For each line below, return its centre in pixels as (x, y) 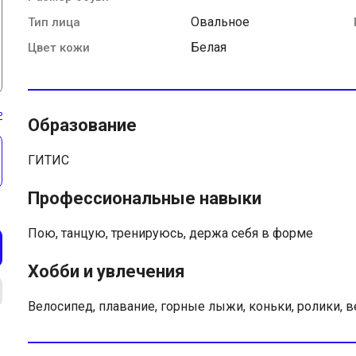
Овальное (220, 21)
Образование (82, 125)
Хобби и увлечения (106, 271)
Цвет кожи (59, 47)
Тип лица (54, 22)
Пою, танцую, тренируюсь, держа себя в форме (170, 233)
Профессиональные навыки (145, 198)
